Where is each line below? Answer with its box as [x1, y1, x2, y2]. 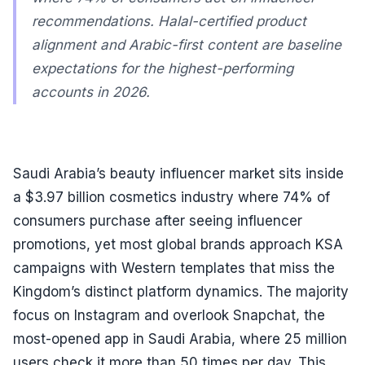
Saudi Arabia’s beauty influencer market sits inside [13, 165, 344, 182]
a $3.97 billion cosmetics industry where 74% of [13, 189, 330, 206]
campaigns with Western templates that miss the [13, 260, 335, 277]
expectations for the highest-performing [32, 59, 294, 77]
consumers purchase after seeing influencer [13, 213, 302, 230]
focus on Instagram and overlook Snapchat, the [13, 307, 325, 324]
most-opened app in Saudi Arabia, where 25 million [13, 331, 347, 348]
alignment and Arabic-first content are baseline [32, 36, 342, 53]
